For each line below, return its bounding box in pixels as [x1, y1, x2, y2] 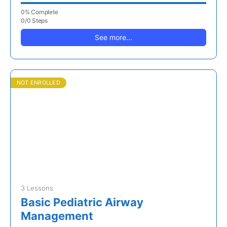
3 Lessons [21, 184, 53, 193]
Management [21, 209, 93, 223]
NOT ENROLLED [17, 79, 60, 87]
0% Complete [21, 8, 58, 16]
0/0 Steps [21, 17, 48, 25]
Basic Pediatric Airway [21, 196, 143, 209]
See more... [95, 33, 132, 42]
